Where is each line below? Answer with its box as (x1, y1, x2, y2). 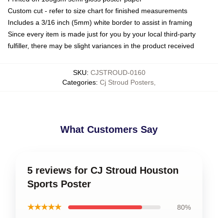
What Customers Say (60, 124, 158, 135)
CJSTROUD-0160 (90, 68, 145, 76)
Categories (62, 78, 96, 86)
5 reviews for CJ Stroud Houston (27, 164, 179, 176)
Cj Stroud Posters (100, 78, 154, 86)
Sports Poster (27, 178, 91, 189)
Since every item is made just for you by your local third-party (8, 30, 196, 38)
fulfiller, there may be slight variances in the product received (8, 41, 194, 50)
